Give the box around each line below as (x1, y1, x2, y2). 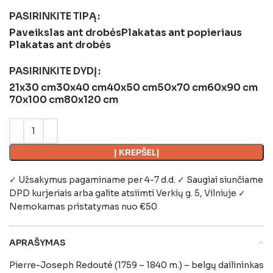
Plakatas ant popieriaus (121, 26, 242, 39)
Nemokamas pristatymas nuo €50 (9, 200, 157, 212)
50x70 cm (157, 80, 207, 94)
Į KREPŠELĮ (113, 146, 160, 158)
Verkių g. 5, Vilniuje (156, 187, 236, 199)
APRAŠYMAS (9, 236, 66, 248)
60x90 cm (207, 80, 258, 94)
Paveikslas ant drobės (9, 26, 121, 39)
